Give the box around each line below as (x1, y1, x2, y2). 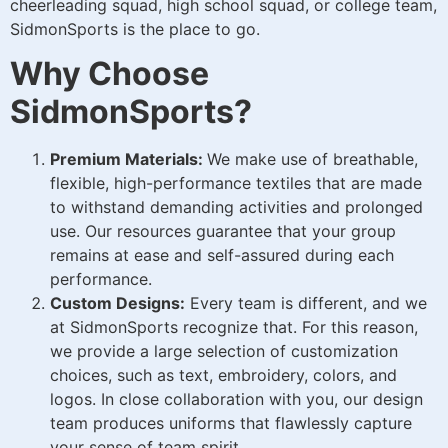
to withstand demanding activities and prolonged (50, 197, 423, 218)
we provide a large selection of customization (50, 341, 398, 362)
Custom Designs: (50, 293, 185, 314)
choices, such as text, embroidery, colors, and (50, 365, 397, 386)
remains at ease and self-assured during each (50, 245, 394, 266)
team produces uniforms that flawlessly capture (50, 413, 412, 434)
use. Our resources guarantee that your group (50, 221, 396, 242)
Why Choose (10, 54, 209, 94)
